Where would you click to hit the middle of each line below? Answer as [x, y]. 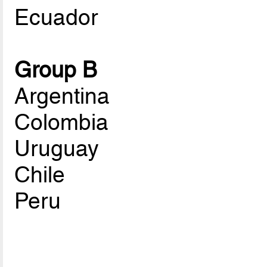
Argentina [62, 96]
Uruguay [57, 149]
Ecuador [56, 18]
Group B [56, 70]
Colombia [62, 122]
